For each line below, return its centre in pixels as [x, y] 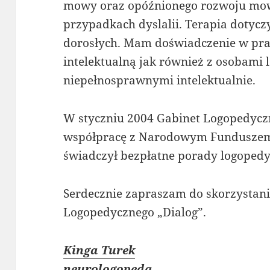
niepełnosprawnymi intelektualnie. [160, 80]
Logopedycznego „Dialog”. [135, 212]
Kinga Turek [99, 250]
